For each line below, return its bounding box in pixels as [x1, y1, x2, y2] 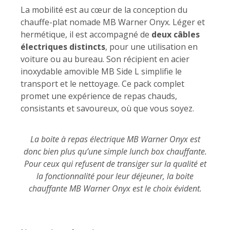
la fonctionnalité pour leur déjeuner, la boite [36, 170, 194, 182]
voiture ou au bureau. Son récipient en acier [21, 53, 189, 65]
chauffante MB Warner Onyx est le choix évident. [28, 182, 202, 194]
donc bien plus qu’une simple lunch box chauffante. [23, 145, 207, 157]
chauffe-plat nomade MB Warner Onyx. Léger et [21, 16, 205, 28]
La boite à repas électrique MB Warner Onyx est [30, 133, 200, 145]
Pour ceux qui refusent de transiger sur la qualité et [24, 158, 206, 169]
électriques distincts [21, 41, 105, 52]
